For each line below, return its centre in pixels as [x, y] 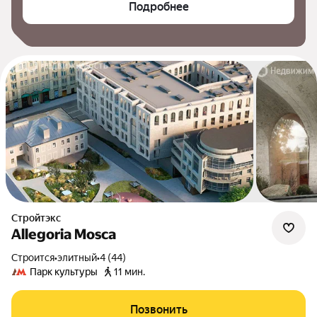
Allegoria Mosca [64, 234]
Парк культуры [64, 272]
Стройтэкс [39, 218]
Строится [36, 258]
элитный [77, 258]
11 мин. [129, 272]
